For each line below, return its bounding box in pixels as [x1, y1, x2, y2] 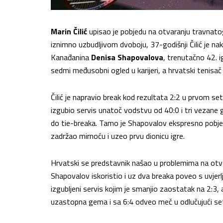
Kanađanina [51, 51, 91, 64]
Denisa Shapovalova [91, 51, 163, 64]
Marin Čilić [51, 25, 87, 38]
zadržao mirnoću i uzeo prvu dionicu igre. [51, 130, 185, 142]
